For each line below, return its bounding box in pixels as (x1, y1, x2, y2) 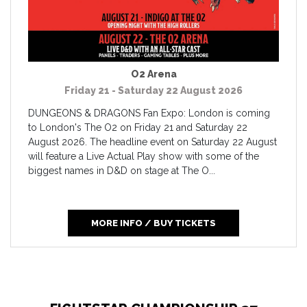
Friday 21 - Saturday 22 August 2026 (64, 85, 243, 97)
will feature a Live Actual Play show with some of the (28, 151, 259, 162)
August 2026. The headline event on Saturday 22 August (28, 136, 277, 148)
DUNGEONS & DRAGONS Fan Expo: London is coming (28, 108, 270, 119)
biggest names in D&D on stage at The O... (28, 165, 215, 177)
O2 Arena (130, 69, 177, 80)
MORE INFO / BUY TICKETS (91, 218, 216, 229)
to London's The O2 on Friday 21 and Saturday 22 (28, 122, 247, 134)
